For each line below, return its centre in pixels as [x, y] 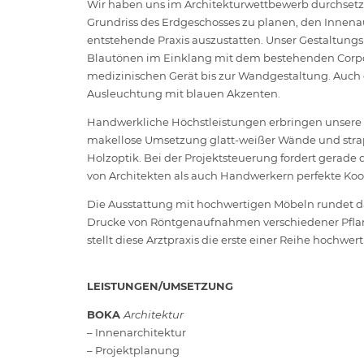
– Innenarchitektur [136, 332]
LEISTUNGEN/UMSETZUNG [160, 286]
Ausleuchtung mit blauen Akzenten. [184, 93]
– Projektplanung [133, 350]
